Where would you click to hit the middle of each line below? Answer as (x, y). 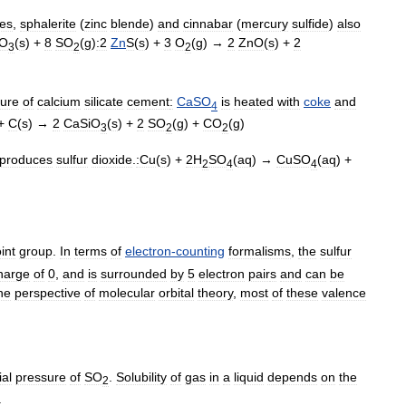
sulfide (310, 24)
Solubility (141, 377)
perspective (48, 292)
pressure (41, 377)
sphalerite (48, 24)
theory (215, 292)
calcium (59, 101)
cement (148, 101)
